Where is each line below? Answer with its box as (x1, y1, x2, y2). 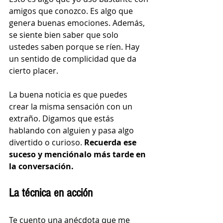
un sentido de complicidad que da (9, 53, 138, 65)
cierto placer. (9, 65, 60, 77)
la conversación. (9, 161, 74, 172)
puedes (100, 89, 129, 101)
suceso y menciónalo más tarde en (9, 149, 148, 160)
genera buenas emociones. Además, (9, 17, 147, 29)
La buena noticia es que (9, 89, 100, 101)
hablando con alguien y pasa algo (9, 125, 136, 136)
